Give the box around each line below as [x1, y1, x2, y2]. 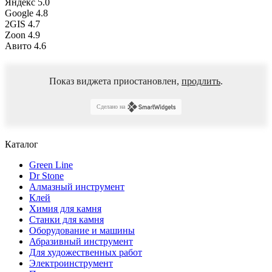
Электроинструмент [29, 257, 113, 268]
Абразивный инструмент [29, 236, 133, 246]
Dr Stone [29, 170, 64, 181]
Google [5, 7, 33, 18]
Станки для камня [29, 214, 104, 225]
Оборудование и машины [29, 225, 135, 236]
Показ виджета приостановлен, [49, 75, 182, 86]
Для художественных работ [29, 246, 142, 257]
